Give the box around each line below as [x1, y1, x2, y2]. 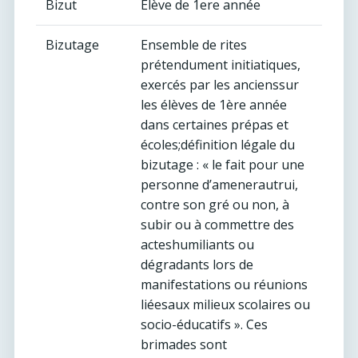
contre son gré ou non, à [141, 196, 289, 213]
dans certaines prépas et [141, 116, 288, 133]
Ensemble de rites [141, 36, 247, 54]
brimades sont [141, 336, 227, 353]
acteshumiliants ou [141, 236, 254, 253]
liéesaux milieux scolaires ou [141, 296, 310, 313]
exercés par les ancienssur [141, 76, 299, 93]
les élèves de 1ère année [141, 96, 287, 113]
